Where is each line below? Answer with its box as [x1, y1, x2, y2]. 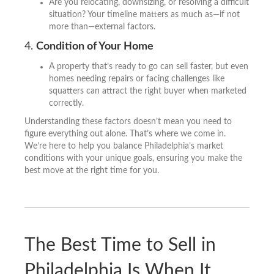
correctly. [49, 98, 84, 108]
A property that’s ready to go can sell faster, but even [49, 62, 248, 71]
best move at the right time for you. [24, 166, 159, 175]
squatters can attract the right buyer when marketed [49, 86, 246, 95]
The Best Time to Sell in [24, 235, 216, 254]
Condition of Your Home [36, 40, 154, 52]
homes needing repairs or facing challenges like [49, 74, 224, 83]
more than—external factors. [49, 22, 155, 31]
